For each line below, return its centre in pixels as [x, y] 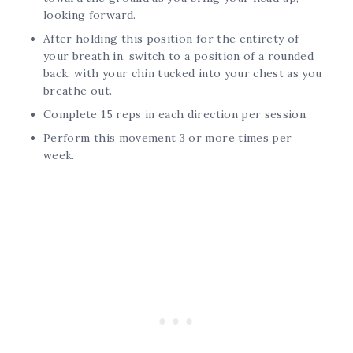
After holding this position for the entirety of [171, 39]
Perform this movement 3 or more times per [168, 138]
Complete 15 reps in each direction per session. [176, 115]
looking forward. [90, 15]
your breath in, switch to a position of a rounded [179, 56]
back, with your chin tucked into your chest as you [183, 74]
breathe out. [78, 91]
